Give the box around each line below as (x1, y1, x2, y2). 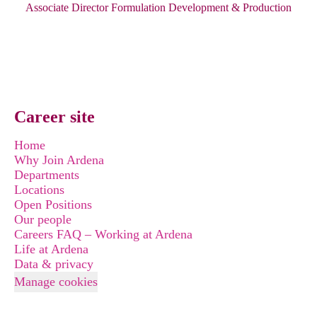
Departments (14, 168, 79, 182)
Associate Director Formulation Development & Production (25, 1, 292, 13)
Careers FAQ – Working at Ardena (14, 227, 192, 241)
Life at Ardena (14, 242, 88, 256)
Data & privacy (14, 257, 93, 271)
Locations (14, 183, 64, 197)
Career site (14, 108, 95, 126)
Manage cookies (14, 275, 98, 289)
